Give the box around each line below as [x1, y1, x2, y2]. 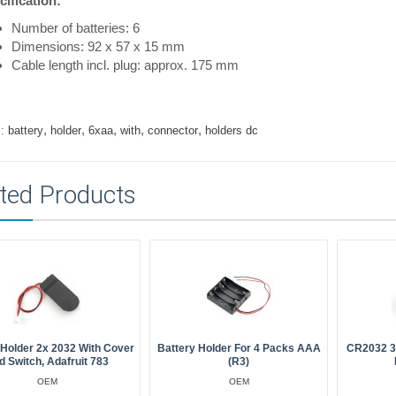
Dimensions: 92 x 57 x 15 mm [11, 39, 185, 54]
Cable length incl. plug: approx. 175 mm [11, 57, 239, 72]
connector [147, 124, 198, 137]
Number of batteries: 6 [11, 20, 140, 35]
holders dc [204, 124, 258, 137]
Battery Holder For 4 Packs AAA [156, 342, 321, 354]
